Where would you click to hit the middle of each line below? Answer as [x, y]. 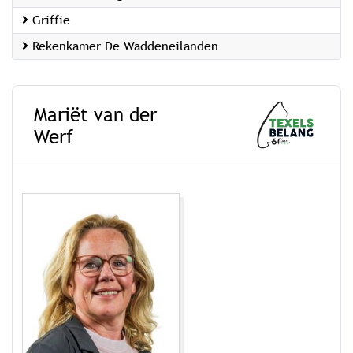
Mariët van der [95, 114]
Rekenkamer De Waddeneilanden [123, 46]
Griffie [49, 20]
